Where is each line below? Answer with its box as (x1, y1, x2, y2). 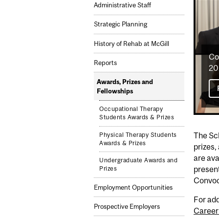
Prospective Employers (94, 202, 160, 210)
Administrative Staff (94, 1, 151, 9)
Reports (94, 59, 117, 66)
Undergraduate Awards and (99, 157, 178, 164)
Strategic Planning (94, 21, 147, 28)
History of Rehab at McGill (94, 40, 169, 47)
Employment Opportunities (94, 183, 173, 191)
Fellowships (96, 87, 133, 95)
